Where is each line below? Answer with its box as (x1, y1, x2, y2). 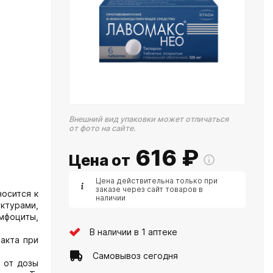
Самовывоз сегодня (93, 250, 178, 261)
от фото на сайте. (69, 124, 136, 133)
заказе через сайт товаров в (96, 185, 203, 194)
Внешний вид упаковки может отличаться (69, 115, 229, 124)
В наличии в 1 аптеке (90, 226, 177, 237)
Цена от (69, 151, 130, 169)
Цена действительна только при (96, 176, 218, 185)
